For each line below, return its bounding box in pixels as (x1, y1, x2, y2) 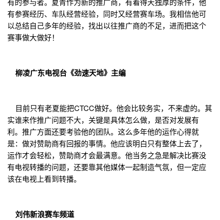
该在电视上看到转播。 (7, 173, 81, 184)
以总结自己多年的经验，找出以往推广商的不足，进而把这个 (7, 20, 206, 31)
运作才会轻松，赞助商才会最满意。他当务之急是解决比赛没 (7, 150, 206, 161)
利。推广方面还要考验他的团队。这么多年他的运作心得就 (7, 126, 199, 137)
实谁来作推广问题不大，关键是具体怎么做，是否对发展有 (7, 114, 199, 125)
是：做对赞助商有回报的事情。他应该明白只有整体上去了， (7, 138, 206, 149)
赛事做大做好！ (7, 32, 59, 43)
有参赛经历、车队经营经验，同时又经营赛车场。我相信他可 (7, 8, 206, 19)
